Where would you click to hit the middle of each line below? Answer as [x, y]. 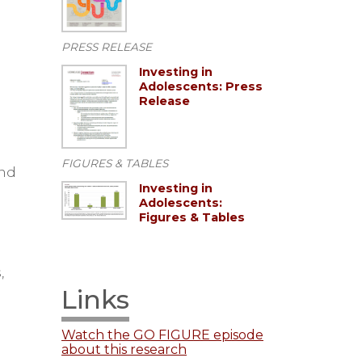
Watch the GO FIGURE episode [162, 335]
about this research [124, 350]
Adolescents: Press [201, 87]
